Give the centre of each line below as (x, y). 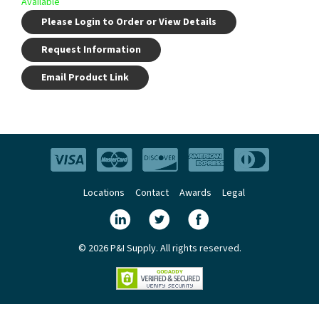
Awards (195, 193)
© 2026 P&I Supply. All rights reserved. (159, 248)
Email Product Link (85, 78)
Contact (152, 193)
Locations (104, 193)
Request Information (91, 50)
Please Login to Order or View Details (129, 22)
